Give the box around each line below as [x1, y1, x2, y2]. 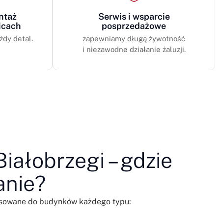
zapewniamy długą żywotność [82, 34, 185, 43]
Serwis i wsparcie [98, 11, 170, 22]
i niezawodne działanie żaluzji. [82, 45, 186, 54]
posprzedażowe [102, 20, 166, 31]
